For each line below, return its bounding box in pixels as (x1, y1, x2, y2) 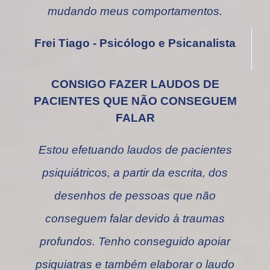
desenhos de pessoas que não (54, 189, 216, 202)
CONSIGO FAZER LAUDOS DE (51, 78, 219, 91)
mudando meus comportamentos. (48, 5, 222, 18)
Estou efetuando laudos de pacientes (38, 143, 232, 157)
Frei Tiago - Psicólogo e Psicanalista (34, 37, 236, 50)
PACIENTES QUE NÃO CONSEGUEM (33, 95, 237, 108)
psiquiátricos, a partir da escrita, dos (42, 166, 228, 180)
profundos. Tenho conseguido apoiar (40, 235, 230, 248)
